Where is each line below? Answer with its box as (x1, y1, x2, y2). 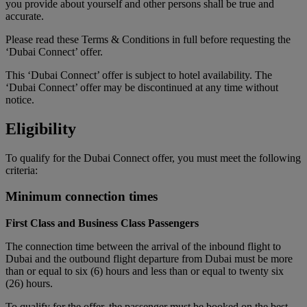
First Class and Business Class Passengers (5, 217, 199, 230)
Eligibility (5, 119, 76, 138)
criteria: (5, 164, 38, 176)
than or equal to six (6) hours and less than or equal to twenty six (5, 265, 284, 278)
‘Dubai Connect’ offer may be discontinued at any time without (5, 81, 278, 93)
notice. (5, 93, 34, 106)
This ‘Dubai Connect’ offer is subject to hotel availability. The (5, 69, 272, 81)
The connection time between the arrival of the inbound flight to (5, 241, 281, 253)
